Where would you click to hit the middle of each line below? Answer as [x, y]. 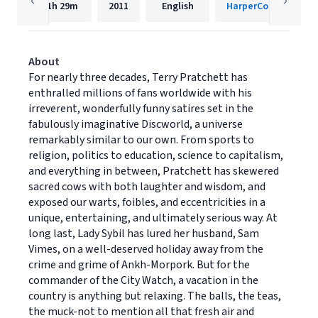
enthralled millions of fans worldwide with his [140, 93]
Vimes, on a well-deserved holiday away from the [146, 249]
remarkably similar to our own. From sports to [141, 140]
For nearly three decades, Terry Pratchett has [138, 77]
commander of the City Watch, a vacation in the [143, 280]
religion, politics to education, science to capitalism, [156, 155]
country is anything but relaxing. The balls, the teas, [155, 296]
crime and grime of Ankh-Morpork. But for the [139, 265]
